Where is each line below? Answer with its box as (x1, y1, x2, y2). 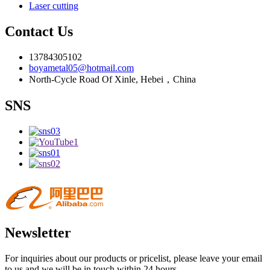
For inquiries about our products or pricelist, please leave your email (5, 253, 262, 263)
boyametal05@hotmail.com (29, 62, 134, 73)
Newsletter (5, 225, 71, 241)
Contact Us (5, 23, 73, 39)
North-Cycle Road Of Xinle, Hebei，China (29, 74, 196, 84)
